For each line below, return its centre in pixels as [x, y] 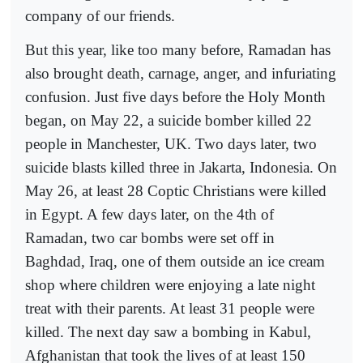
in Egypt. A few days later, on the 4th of [149, 214]
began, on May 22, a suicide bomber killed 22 [169, 120]
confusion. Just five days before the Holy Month [175, 96]
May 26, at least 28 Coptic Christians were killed [176, 190]
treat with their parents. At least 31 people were [170, 308]
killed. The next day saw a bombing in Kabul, [168, 331]
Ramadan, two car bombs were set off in [150, 237]
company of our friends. [100, 15]
